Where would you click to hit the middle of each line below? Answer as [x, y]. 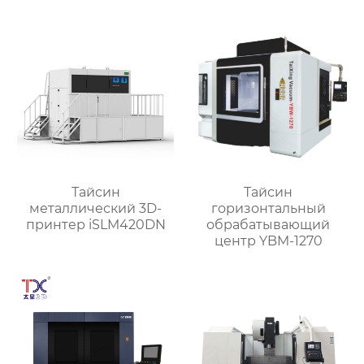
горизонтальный [268, 208]
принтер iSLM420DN [95, 224]
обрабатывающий [269, 224]
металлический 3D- [96, 208]
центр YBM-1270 [268, 240]
